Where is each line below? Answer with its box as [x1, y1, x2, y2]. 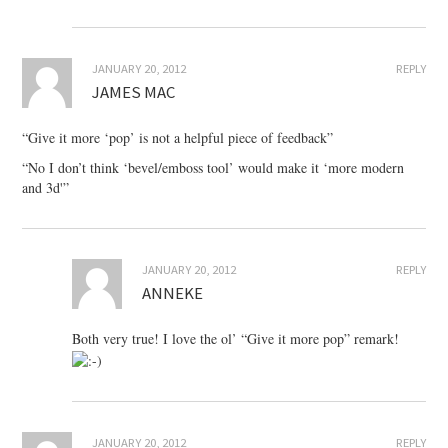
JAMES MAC [92, 80, 176, 103]
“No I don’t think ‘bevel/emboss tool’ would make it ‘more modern [22, 157, 405, 177]
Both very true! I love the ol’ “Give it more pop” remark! [72, 328, 400, 348]
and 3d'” [22, 177, 70, 197]
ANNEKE [142, 281, 204, 304]
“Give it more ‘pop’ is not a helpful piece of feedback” [22, 127, 334, 147]
